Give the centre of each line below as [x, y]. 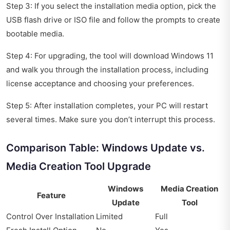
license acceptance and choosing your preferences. [100, 83]
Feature [51, 195]
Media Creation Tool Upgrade [79, 166]
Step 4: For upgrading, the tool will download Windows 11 [110, 55]
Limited [109, 216]
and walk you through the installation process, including [107, 69]
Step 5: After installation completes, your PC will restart [107, 105]
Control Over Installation [50, 216]
